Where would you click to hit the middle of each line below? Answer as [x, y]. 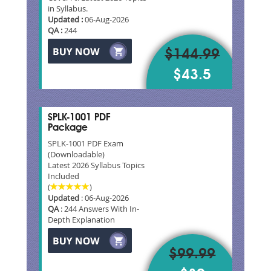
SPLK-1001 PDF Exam [86, 143]
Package [68, 128]
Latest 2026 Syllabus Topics [96, 165]
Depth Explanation [81, 219]
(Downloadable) [76, 154]
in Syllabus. [68, 8]
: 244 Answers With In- [99, 208]
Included [64, 176]
